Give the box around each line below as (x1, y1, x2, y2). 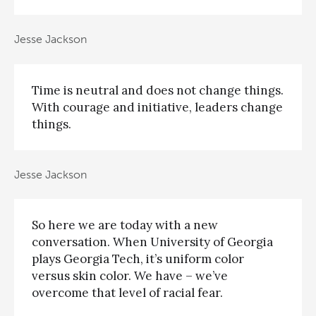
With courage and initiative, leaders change (32, 99, 283, 115)
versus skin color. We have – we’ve (32, 268, 228, 284)
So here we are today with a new (32, 217, 218, 233)
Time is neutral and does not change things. (32, 82, 284, 98)
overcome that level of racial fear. (32, 285, 223, 301)
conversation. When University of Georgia (32, 234, 273, 250)
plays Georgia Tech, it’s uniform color (32, 251, 244, 267)
